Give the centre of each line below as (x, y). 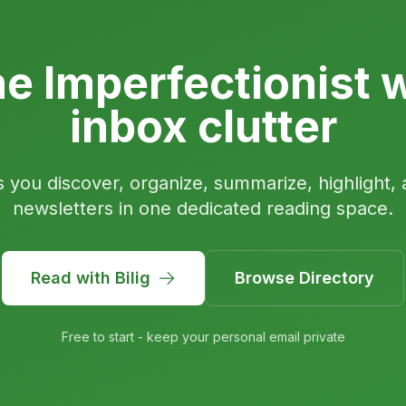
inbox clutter (203, 126)
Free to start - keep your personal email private (203, 337)
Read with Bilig (91, 278)
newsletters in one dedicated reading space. (203, 208)
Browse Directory (304, 278)
